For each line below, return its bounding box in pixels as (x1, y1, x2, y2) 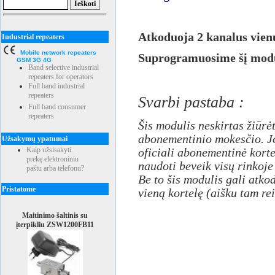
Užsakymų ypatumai (2, 134, 68, 143)
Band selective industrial (28, 63, 99, 72)
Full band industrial (28, 82, 85, 90)
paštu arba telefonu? (26, 164, 84, 172)
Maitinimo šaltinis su (22, 211, 88, 220)
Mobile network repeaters (20, 49, 96, 56)
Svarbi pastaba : (138, 93, 244, 112)
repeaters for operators (28, 72, 93, 81)
